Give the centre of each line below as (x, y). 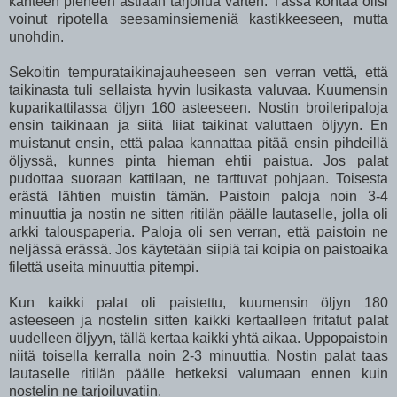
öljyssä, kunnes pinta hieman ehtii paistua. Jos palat (198, 160)
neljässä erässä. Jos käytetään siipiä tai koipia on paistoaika (198, 249)
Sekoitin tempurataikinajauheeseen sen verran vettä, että (198, 72)
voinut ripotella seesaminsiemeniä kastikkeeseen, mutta (198, 19)
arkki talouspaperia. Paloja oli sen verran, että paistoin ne (198, 231)
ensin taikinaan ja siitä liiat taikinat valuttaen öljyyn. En (198, 125)
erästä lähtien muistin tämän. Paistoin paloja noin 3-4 (198, 196)
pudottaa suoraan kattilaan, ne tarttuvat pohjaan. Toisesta (198, 178)
